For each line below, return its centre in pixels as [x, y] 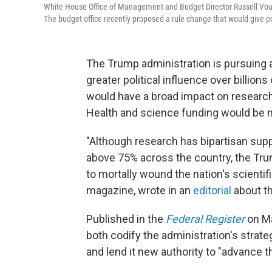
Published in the [126, 219]
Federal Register [205, 219]
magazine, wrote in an [140, 191]
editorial [212, 191]
